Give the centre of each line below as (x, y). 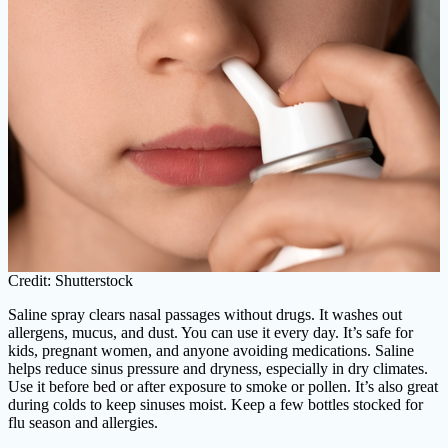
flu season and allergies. (83, 422)
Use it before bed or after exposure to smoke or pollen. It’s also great (223, 386)
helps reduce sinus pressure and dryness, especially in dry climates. (218, 368)
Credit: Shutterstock (70, 280)
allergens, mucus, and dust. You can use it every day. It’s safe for (210, 332)
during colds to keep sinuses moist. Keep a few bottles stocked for (215, 404)
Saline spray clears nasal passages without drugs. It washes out (205, 314)
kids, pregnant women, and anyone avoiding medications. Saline (211, 350)
